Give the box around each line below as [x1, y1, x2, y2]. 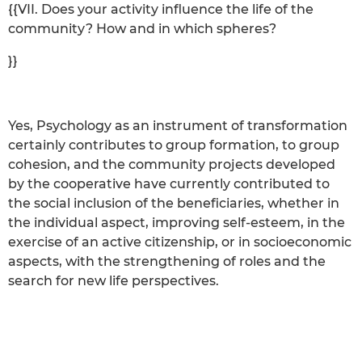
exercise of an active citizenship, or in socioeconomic [8, 234, 351, 250]
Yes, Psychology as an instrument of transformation [8, 117, 347, 133]
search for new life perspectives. [8, 272, 219, 288]
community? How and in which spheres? [8, 20, 276, 36]
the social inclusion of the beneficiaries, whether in [8, 195, 339, 211]
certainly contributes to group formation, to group [8, 137, 339, 153]
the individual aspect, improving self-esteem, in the [8, 214, 345, 230]
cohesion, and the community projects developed [8, 156, 335, 172]
